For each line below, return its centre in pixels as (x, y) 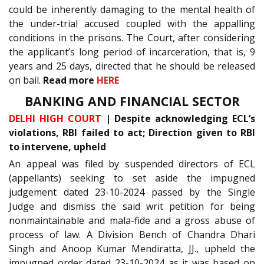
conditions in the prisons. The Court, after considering (132, 37)
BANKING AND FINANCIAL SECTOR (132, 101)
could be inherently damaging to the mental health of (132, 9)
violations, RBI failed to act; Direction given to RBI (132, 133)
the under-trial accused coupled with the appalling (132, 23)
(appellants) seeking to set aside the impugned (132, 178)
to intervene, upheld (57, 147)
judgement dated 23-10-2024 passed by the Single (132, 192)
